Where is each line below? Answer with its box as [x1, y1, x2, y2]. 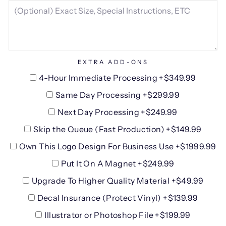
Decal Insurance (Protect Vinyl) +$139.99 [37, 193, 198, 203]
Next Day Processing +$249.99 [58, 107, 178, 117]
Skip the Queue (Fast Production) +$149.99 [33, 124, 202, 134]
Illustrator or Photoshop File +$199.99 [44, 210, 191, 220]
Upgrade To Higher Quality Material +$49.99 [31, 176, 204, 186]
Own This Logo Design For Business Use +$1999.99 [19, 141, 216, 151]
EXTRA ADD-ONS [77, 59, 149, 66]
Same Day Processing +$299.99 [55, 90, 180, 100]
